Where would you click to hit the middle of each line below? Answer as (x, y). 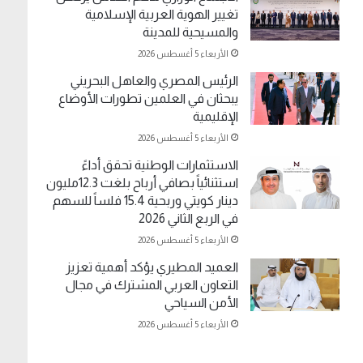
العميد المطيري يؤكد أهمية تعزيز (152, 267)
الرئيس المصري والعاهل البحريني (155, 81)
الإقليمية (216, 117)
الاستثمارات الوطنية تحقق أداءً (160, 165)
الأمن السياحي (202, 303)
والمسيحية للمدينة (191, 32)
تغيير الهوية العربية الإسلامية (162, 15)
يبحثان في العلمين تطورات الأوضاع (149, 99)
